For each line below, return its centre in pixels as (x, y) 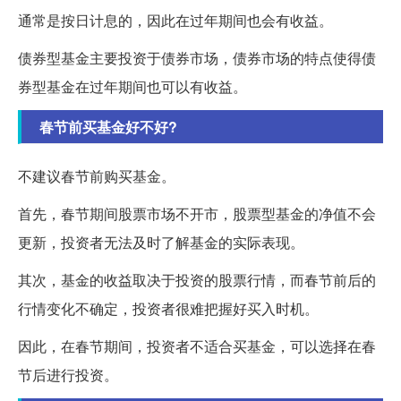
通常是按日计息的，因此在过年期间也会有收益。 (175, 21)
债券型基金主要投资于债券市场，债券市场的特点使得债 (197, 58)
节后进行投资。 (68, 375)
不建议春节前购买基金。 (97, 176)
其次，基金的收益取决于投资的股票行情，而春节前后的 (197, 280)
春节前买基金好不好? (108, 127)
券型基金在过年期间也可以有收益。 (132, 87)
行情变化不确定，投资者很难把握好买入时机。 (168, 309)
